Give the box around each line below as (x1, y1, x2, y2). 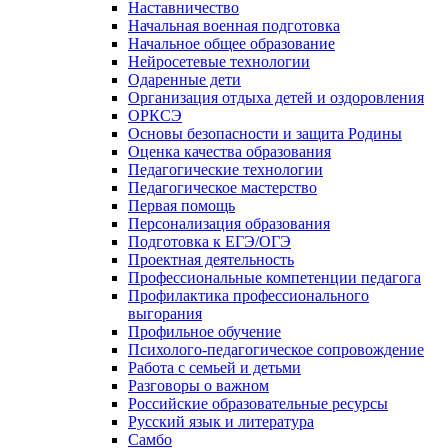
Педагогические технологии (128, 160, 323, 178)
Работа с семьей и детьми (128, 358, 301, 376)
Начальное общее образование (128, 34, 335, 52)
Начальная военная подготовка (128, 16, 340, 34)
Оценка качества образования (128, 142, 331, 160)
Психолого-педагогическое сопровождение (128, 340, 424, 358)
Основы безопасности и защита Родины (128, 124, 402, 142)
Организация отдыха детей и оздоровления (128, 88, 424, 106)
